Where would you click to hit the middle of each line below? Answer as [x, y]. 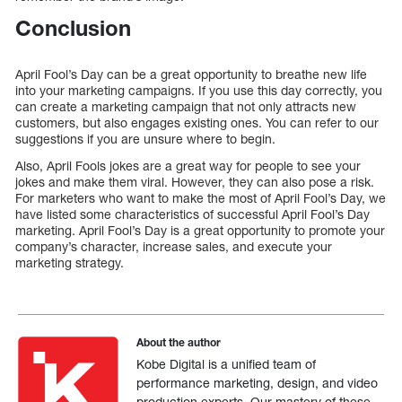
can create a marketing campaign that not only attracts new [186, 106]
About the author [179, 342]
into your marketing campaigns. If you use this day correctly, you [199, 90]
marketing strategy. [70, 262]
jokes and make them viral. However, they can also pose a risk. [195, 181]
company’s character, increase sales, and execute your [174, 246]
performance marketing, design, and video [258, 382]
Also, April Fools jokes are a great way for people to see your [188, 165]
